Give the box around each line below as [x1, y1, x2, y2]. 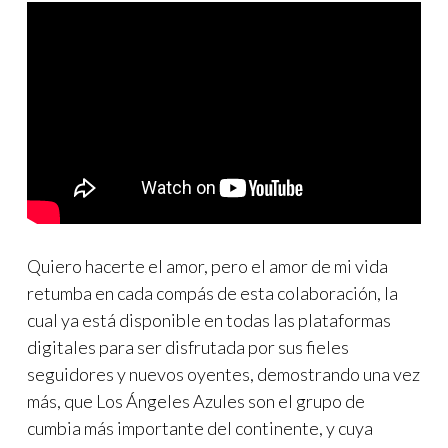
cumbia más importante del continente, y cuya [27, 416, 373, 439]
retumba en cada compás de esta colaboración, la [27, 281, 398, 304]
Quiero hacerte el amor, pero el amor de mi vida [27, 254, 388, 277]
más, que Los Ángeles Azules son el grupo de [27, 389, 365, 412]
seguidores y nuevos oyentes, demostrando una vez [27, 362, 420, 385]
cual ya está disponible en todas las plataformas [27, 308, 391, 331]
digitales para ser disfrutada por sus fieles [27, 335, 349, 358]
